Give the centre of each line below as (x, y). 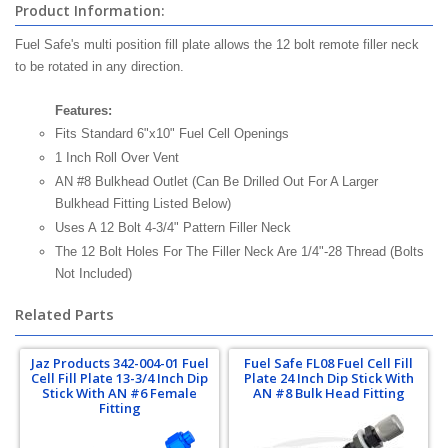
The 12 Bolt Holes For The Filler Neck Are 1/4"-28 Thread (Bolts (239, 251)
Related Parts (64, 314)
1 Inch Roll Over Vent (117, 157)
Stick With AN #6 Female (119, 393)
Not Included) (93, 273)
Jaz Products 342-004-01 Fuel (119, 363)
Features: (83, 110)
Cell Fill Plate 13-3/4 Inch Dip (119, 378)
